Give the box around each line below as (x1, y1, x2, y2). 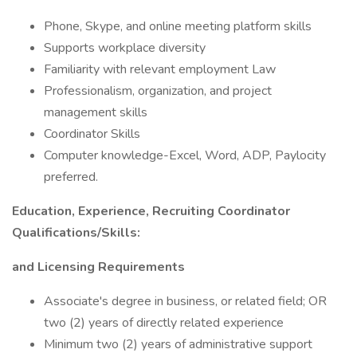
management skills (44, 104, 147, 121)
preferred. (44, 168, 98, 186)
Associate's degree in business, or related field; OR (44, 292, 327, 310)
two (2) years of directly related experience (44, 314, 284, 331)
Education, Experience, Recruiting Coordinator (12, 202, 290, 220)
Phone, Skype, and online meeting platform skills (44, 18, 312, 35)
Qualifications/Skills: (12, 224, 140, 241)
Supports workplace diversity (44, 39, 206, 57)
